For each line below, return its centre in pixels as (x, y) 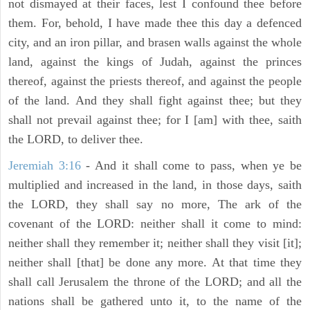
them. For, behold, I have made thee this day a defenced (155, 23)
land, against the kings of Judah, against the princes (155, 62)
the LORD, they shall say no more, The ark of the (155, 204)
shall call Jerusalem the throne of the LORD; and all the (155, 282)
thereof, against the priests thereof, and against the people (155, 81)
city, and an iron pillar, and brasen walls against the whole (155, 43)
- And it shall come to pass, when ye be (191, 166)
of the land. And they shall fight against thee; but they (155, 101)
